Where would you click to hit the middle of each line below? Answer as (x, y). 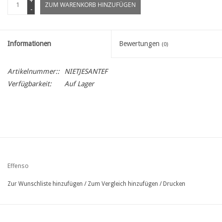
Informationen (29, 43)
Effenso (18, 166)
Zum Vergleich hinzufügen (124, 184)
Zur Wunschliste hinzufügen (45, 184)
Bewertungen (140, 43)
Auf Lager (79, 83)
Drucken (174, 184)
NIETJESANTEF (86, 71)
